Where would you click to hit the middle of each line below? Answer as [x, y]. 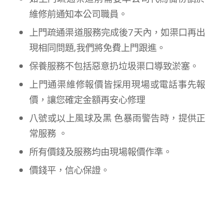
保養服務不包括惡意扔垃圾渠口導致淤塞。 [114, 66]
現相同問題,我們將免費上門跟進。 [97, 48]
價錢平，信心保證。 [69, 170]
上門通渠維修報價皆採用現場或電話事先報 [117, 84]
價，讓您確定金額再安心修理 [87, 100]
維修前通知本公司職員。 [78, 14]
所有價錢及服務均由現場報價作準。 [100, 152]
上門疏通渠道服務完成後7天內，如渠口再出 [117, 32]
